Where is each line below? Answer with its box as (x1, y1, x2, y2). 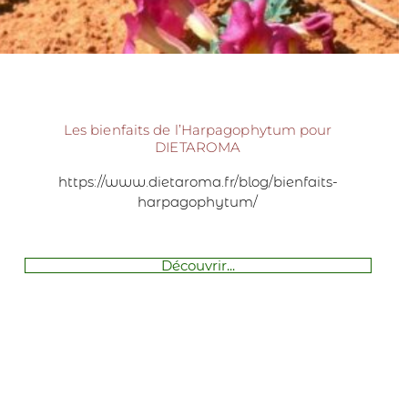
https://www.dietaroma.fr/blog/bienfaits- (57, 172, 338, 190)
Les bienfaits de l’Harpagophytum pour (63, 120, 332, 138)
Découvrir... (160, 256, 235, 274)
